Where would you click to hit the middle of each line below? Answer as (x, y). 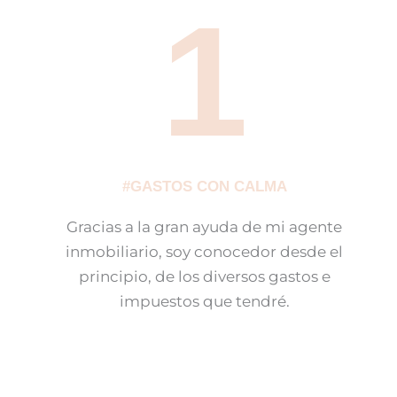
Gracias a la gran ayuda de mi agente (205, 227)
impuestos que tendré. (204, 302)
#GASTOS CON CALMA (204, 187)
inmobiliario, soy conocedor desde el (205, 252)
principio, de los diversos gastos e (204, 277)
